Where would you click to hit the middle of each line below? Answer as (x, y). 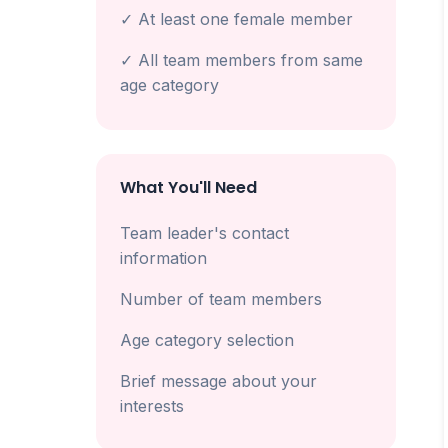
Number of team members (221, 299)
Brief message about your (218, 381)
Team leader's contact (204, 233)
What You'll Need (188, 187)
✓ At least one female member (236, 19)
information (163, 258)
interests (152, 406)
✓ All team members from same (241, 60)
